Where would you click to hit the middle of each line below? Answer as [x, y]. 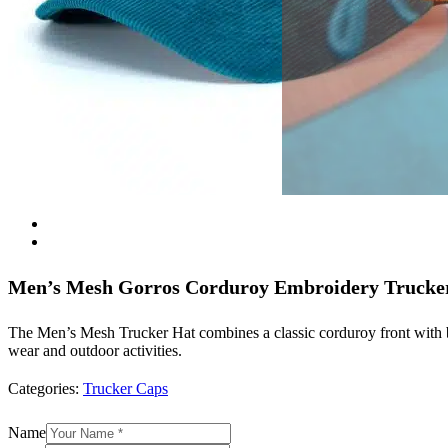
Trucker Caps [125, 388]
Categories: [45, 388]
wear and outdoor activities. [95, 350]
